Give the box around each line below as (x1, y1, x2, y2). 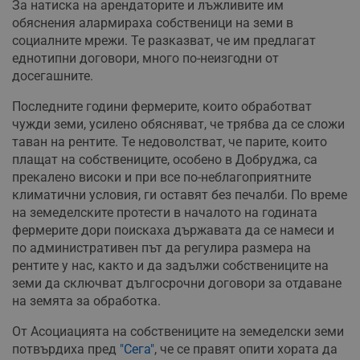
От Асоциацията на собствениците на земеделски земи (12, 323, 344, 339)
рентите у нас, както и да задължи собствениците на (12, 257, 329, 273)
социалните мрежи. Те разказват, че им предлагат (12, 32, 316, 48)
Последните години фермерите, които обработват (12, 98, 312, 114)
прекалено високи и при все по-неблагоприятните (12, 169, 311, 185)
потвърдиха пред (12, 341, 120, 357)
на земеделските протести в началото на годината (12, 204, 317, 220)
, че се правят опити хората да (154, 341, 337, 357)
